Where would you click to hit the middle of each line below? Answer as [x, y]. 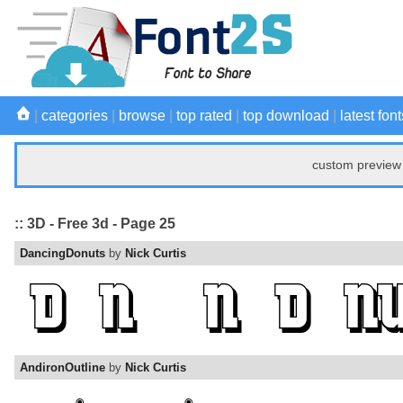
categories [75, 116]
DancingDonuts [63, 254]
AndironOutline [63, 368]
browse [142, 116]
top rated [204, 116]
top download [286, 116]
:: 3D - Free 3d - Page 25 [95, 223]
